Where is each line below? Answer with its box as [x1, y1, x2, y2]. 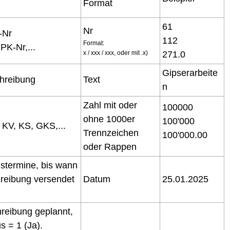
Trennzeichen [83, 128, 139, 138]
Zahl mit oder [83, 100, 137, 110]
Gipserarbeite [162, 68, 218, 78]
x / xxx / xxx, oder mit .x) [83, 49, 148, 56]
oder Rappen [83, 142, 137, 152]
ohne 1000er [83, 114, 135, 124]
